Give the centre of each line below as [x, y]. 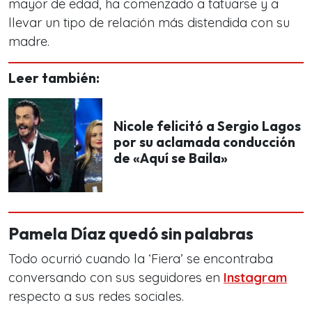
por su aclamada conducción [204, 142]
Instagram [255, 278]
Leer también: [54, 78]
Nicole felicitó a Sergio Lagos [207, 126]
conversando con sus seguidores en [116, 278]
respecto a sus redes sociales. [96, 296]
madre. [29, 41]
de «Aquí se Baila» [171, 158]
